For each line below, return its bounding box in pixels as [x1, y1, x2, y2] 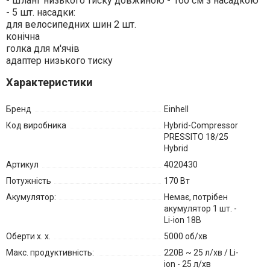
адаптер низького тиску [5, 55, 113, 67]
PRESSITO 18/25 [163, 132, 228, 142]
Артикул [5, 160, 39, 170]
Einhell [163, 104, 189, 115]
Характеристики [5, 76, 93, 89]
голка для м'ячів [5, 43, 80, 55]
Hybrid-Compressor [163, 121, 238, 131]
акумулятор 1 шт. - [163, 204, 237, 214]
